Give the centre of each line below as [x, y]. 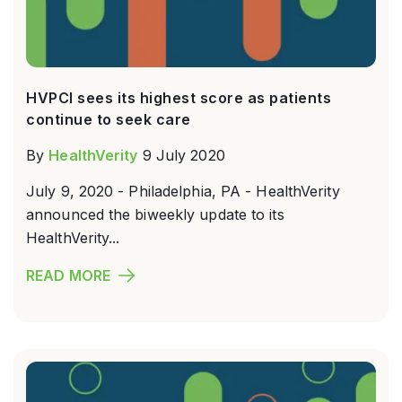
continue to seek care [109, 119]
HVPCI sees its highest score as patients [179, 97]
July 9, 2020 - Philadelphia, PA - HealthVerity [183, 191]
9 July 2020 [184, 155]
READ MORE [68, 275]
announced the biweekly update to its [155, 214]
